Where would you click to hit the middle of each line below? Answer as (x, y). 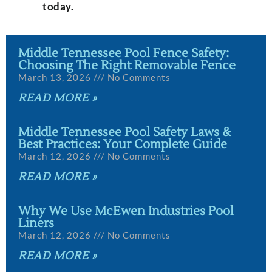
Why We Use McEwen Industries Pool (126, 212)
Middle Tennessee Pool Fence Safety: (124, 54)
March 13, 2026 (56, 77)
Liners (36, 224)
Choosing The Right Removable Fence (127, 66)
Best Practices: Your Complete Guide (123, 145)
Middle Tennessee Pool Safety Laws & (124, 133)
